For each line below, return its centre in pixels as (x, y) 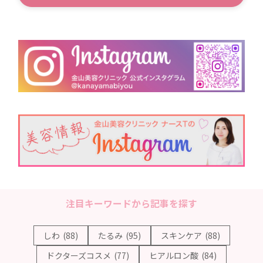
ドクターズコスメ (79, 255)
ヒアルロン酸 (174, 255)
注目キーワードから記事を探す (131, 203)
